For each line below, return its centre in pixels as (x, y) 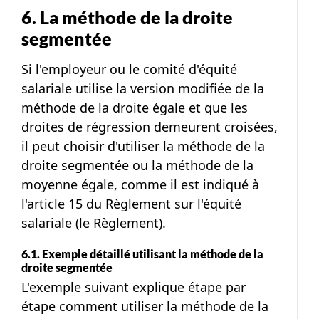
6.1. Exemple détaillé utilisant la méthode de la (142, 254)
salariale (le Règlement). (94, 223)
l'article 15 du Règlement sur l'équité (131, 204)
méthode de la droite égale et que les (135, 108)
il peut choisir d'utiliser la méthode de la (143, 146)
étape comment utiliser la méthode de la (145, 307)
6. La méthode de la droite (127, 17)
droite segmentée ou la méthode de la (137, 166)
